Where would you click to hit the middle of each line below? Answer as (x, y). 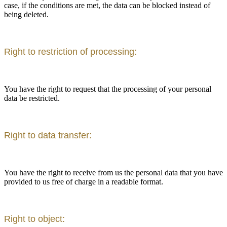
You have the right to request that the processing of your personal (108, 89)
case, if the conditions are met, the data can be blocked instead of (107, 6)
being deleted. (26, 15)
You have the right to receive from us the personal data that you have (113, 173)
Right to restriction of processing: (70, 52)
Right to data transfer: (48, 136)
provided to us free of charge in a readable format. (84, 182)
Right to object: (34, 219)
